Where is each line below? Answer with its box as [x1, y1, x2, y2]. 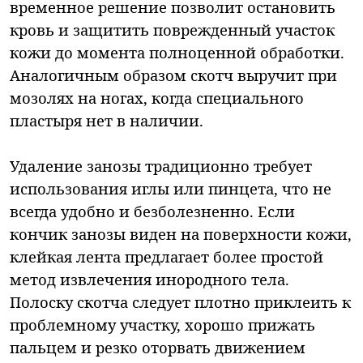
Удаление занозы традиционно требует [10, 155, 312, 176]
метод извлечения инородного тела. [10, 268, 289, 289]
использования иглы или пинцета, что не [10, 177, 331, 199]
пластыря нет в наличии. [10, 109, 203, 130]
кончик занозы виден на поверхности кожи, [10, 223, 352, 244]
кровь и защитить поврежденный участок [10, 19, 335, 40]
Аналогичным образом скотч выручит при [10, 64, 337, 85]
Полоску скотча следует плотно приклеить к [10, 291, 351, 312]
